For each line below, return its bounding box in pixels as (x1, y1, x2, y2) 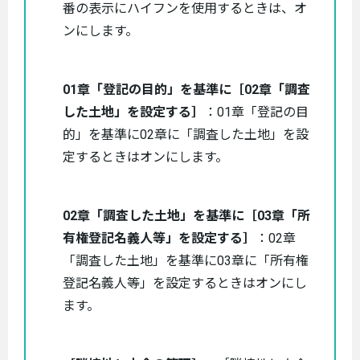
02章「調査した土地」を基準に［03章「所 (63, 207, 310, 223)
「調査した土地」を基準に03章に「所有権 (63, 252, 309, 268)
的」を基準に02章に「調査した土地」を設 (63, 126, 309, 142)
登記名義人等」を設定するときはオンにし (63, 275, 307, 291)
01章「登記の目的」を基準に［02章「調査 (63, 81, 310, 97)
